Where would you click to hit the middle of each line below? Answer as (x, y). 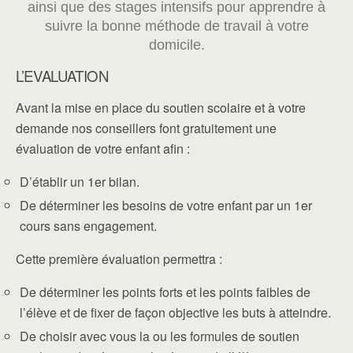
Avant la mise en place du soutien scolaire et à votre (161, 108)
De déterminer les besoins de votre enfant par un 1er (166, 206)
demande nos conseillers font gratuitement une (146, 128)
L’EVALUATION (63, 76)
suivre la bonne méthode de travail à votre (176, 26)
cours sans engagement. (88, 226)
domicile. (176, 45)
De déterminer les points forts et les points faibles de (165, 292)
